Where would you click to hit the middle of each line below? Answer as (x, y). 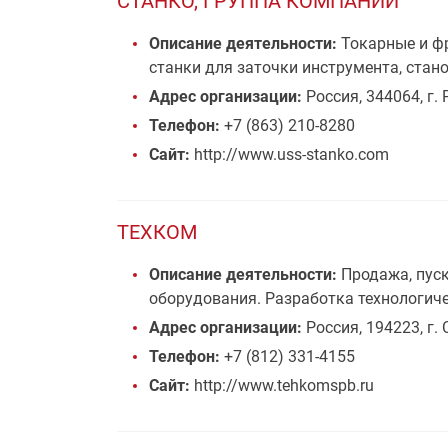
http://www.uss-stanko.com (289, 154)
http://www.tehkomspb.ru (282, 385)
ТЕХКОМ (157, 232)
